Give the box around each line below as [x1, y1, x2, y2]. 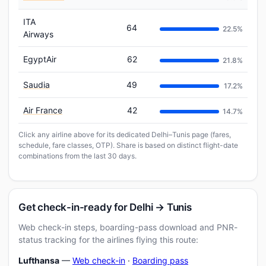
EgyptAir [23, 54, 56, 64]
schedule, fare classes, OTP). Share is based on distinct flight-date [18, 141, 238, 150]
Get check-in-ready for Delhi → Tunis [18, 201, 192, 213]
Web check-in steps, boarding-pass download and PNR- [18, 222, 237, 232]
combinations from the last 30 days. [18, 151, 137, 160]
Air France [23, 105, 62, 115]
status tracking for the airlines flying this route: [18, 235, 198, 245]
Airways [23, 29, 53, 39]
